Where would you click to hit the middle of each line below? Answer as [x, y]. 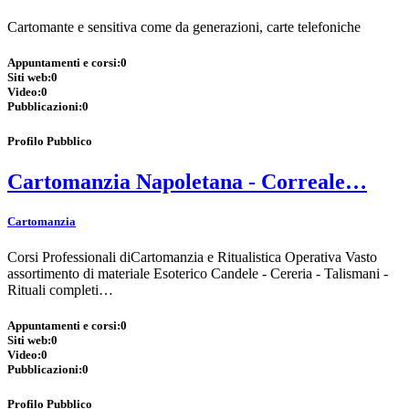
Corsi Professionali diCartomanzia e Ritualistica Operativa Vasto [192, 257]
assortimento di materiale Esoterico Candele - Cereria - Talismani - [198, 273]
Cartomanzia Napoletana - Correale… [187, 181]
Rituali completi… [60, 289]
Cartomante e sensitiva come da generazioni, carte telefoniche [184, 27]
